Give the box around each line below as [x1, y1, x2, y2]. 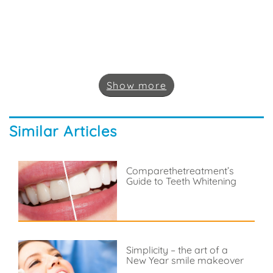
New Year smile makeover [126, 253, 244, 266]
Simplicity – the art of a [126, 243, 228, 256]
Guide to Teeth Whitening [126, 174, 236, 187]
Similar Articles [9, 121, 117, 140]
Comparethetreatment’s [126, 164, 234, 177]
